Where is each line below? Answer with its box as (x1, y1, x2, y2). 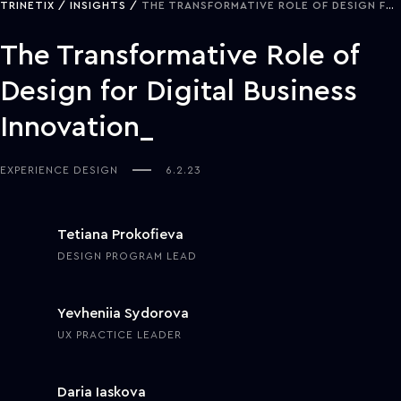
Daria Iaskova (57, 385, 146, 399)
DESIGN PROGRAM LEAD (57, 251, 197, 261)
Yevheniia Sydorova (57, 306, 189, 320)
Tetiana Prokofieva (57, 227, 183, 242)
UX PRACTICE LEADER (57, 329, 182, 340)
